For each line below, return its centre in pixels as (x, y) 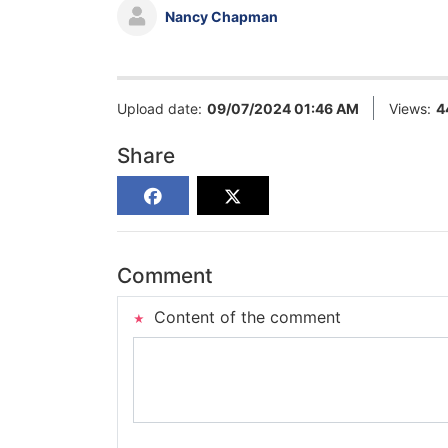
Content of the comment (245, 317)
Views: (410, 109)
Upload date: (159, 109)
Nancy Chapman (221, 16)
